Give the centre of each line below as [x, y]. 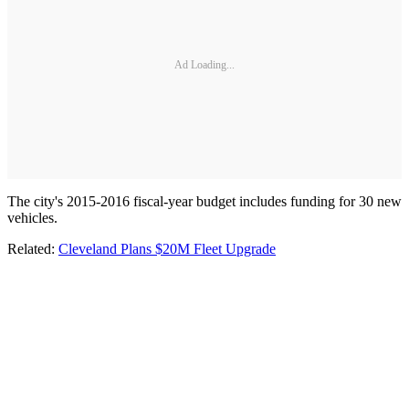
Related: [33, 249]
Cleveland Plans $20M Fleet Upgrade [167, 249]
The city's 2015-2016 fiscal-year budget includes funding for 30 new [204, 202]
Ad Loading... [204, 64]
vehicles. [32, 218]
